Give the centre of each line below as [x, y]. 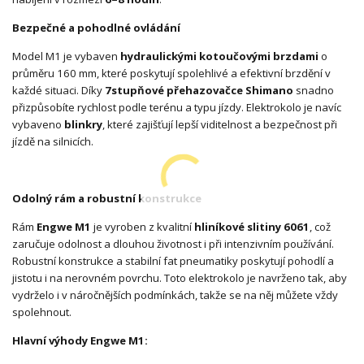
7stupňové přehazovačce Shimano [199, 90]
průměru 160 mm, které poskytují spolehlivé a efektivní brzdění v [171, 73]
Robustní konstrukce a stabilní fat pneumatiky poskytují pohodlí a [173, 260]
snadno [314, 90]
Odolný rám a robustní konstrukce [107, 198]
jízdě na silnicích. [53, 141]
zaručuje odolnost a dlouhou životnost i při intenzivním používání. [173, 243]
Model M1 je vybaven [66, 56]
